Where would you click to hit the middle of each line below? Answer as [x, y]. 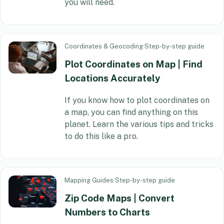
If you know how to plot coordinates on [137, 100]
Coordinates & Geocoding [104, 46]
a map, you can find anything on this [131, 112]
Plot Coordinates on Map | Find [133, 64]
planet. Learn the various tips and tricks [139, 124]
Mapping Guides [89, 180]
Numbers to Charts [107, 212]
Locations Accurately [112, 78]
